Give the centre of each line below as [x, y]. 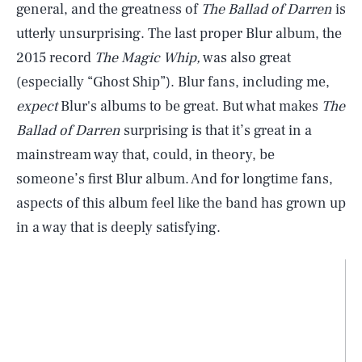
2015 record [55, 58]
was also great [246, 58]
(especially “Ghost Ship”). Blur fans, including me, [173, 82]
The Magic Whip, [147, 58]
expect [37, 107]
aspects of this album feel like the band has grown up [181, 204]
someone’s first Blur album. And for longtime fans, [175, 179]
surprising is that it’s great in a [218, 131]
